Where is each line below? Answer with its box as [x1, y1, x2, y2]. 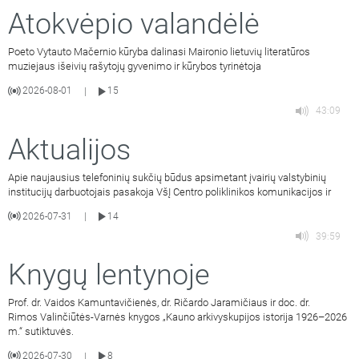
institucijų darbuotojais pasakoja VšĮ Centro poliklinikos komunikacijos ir [8, 185, 331, 198]
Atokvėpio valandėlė [8, 7, 260, 42]
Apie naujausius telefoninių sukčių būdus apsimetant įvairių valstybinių [8, 171, 326, 184]
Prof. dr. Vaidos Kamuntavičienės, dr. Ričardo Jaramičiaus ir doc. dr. [8, 296, 310, 309]
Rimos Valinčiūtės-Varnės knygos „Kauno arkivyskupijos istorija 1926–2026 [8, 310, 347, 323]
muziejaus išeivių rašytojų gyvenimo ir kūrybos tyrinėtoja [8, 60, 261, 73]
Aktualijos [8, 132, 131, 167]
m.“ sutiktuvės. [8, 325, 74, 337]
